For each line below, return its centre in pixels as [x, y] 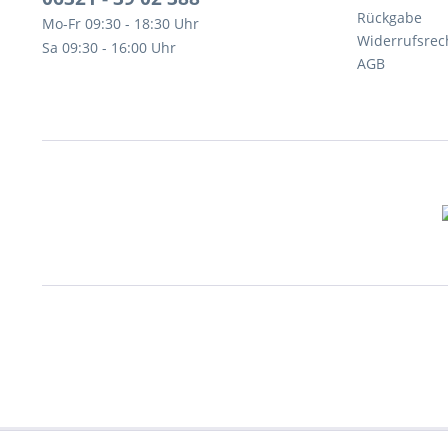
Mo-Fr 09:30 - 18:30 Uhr [120, 23]
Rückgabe [389, 17]
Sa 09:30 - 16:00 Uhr [109, 47]
